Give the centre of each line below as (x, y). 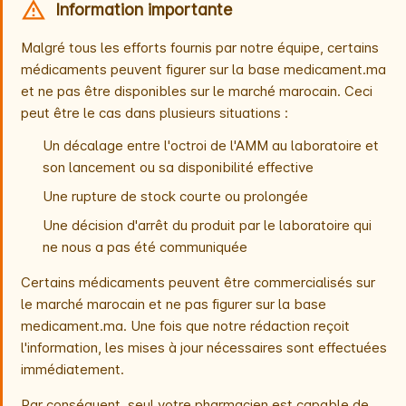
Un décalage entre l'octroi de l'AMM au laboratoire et (211, 146)
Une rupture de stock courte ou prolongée (175, 197)
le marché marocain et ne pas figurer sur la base (174, 304)
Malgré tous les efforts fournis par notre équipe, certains (200, 48)
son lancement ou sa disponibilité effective (178, 168)
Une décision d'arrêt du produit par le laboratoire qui (207, 226)
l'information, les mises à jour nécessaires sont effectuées (204, 348)
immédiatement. (72, 370)
